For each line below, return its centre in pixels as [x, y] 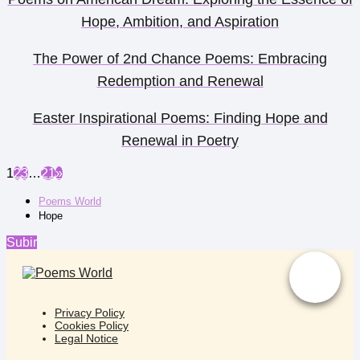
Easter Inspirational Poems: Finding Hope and [180, 118]
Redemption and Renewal [180, 81]
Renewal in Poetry [180, 140]
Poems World [70, 201]
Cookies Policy [92, 325]
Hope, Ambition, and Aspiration [180, 21]
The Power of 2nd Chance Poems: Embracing [180, 58]
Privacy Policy [90, 312]
